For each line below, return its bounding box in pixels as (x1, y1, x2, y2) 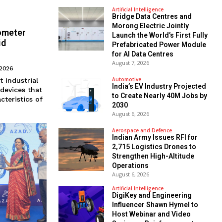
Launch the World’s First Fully (111, 31, 208, 40)
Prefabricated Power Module (111, 41, 206, 49)
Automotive (111, 76, 141, 83)
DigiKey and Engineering (111, 191, 192, 199)
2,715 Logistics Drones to (111, 142, 196, 151)
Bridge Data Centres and (111, 12, 192, 21)
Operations (111, 161, 149, 169)
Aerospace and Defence (111, 126, 172, 134)
